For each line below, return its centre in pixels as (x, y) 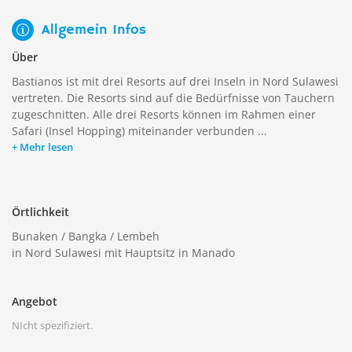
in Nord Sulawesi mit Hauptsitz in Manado (123, 253)
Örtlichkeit (40, 212)
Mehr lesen (46, 147)
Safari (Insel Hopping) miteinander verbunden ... (139, 131)
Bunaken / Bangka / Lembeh (86, 236)
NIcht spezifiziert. (52, 325)
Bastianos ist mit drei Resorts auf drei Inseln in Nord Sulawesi (175, 81)
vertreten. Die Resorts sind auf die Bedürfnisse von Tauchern (173, 98)
